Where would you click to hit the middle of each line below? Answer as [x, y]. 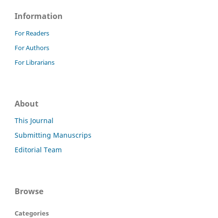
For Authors [32, 47]
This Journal [34, 120]
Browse [29, 191]
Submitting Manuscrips [53, 135]
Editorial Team [38, 149]
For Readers [32, 33]
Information [39, 16]
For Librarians [35, 62]
